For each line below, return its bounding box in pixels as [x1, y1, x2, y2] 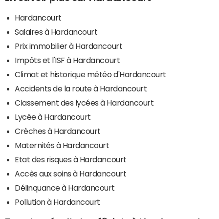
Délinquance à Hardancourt [15, 183, 115, 192]
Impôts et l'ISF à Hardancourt [15, 56, 120, 64]
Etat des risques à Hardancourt [15, 155, 127, 163]
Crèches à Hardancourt [15, 127, 101, 135]
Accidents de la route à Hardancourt [15, 84, 147, 92]
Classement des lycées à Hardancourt [15, 98, 154, 107]
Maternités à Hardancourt [15, 141, 109, 149]
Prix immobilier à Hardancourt [15, 42, 123, 50]
